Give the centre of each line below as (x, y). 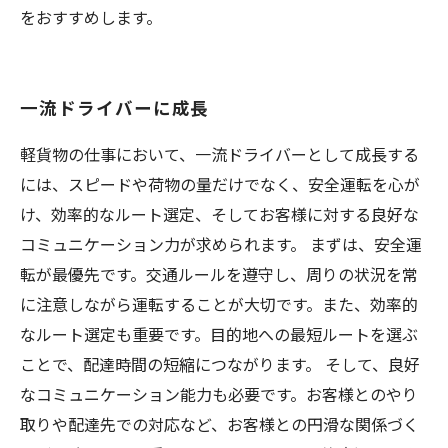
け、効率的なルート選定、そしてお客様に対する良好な (219, 214)
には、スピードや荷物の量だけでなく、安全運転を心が (220, 184)
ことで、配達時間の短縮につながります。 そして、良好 (220, 364)
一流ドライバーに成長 (115, 107)
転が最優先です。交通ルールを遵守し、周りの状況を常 (219, 274)
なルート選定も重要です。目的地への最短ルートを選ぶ (219, 334)
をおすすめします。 (91, 17)
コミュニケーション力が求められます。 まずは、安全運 (221, 244)
